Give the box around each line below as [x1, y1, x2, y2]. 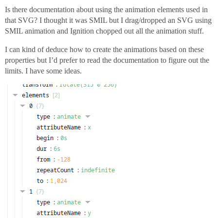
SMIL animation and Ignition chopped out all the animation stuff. [5, 27, 204, 35]
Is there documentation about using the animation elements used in [5, 5, 208, 14]
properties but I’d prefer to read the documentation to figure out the [5, 56, 209, 64]
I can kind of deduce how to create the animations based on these [5, 45, 204, 54]
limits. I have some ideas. [5, 67, 82, 75]
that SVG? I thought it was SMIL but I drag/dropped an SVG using [5, 16, 212, 24]
